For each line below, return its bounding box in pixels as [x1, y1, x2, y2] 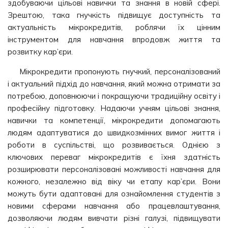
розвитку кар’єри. [8, 47, 73, 56]
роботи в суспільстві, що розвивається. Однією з [8, 140, 220, 150]
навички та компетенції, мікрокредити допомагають [8, 116, 220, 125]
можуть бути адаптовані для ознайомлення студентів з [8, 189, 220, 198]
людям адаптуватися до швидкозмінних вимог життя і [8, 128, 220, 137]
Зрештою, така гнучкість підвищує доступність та [8, 10, 220, 20]
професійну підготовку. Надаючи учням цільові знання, [8, 103, 220, 113]
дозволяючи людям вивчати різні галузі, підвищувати [8, 213, 220, 223]
